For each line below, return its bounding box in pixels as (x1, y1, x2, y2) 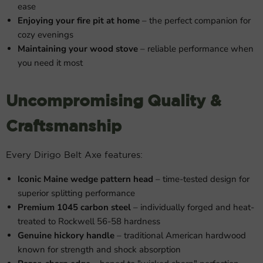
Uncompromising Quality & (6, 93, 221, 109)
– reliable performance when (138, 43, 254, 55)
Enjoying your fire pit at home (18, 15, 140, 26)
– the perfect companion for (140, 15, 251, 26)
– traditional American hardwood (114, 230, 246, 241)
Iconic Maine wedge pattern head (18, 173, 153, 185)
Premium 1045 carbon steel (18, 201, 131, 213)
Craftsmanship (6, 119, 122, 134)
